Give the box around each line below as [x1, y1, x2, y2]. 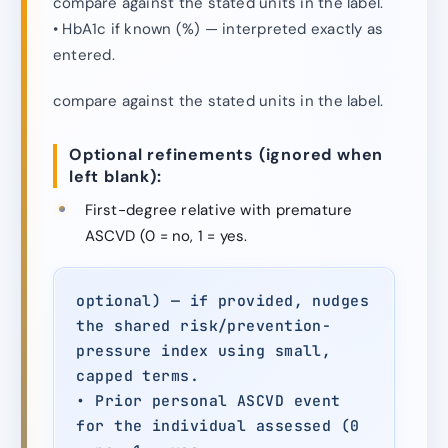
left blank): [69, 165, 162, 187]
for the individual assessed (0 [76, 415, 360, 435]
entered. [53, 44, 115, 65]
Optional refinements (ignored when [69, 143, 384, 165]
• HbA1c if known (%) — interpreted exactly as [53, 18, 384, 39]
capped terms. [76, 365, 200, 385]
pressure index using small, [76, 340, 332, 360]
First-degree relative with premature [84, 200, 353, 221]
